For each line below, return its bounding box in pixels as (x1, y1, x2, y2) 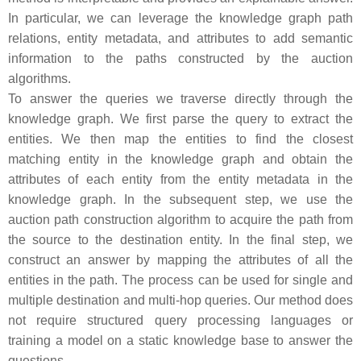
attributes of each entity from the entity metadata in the (8, 172, 353, 186)
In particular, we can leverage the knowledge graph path (8, 11, 353, 25)
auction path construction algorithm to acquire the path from (8, 213, 353, 226)
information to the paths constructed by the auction (8, 52, 353, 65)
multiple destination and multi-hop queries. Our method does (8, 293, 353, 307)
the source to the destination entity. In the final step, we (8, 233, 353, 247)
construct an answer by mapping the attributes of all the (8, 253, 353, 267)
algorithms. (8, 72, 71, 85)
